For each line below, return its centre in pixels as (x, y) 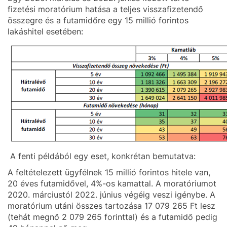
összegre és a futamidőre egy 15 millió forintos (98, 20)
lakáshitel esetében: (45, 31)
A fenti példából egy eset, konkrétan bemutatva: (103, 156)
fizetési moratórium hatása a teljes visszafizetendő (105, 9)
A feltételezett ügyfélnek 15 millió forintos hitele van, (109, 172)
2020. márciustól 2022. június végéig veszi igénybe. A (111, 195)
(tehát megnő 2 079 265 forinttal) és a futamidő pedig (112, 217)
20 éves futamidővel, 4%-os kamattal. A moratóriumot (112, 183)
